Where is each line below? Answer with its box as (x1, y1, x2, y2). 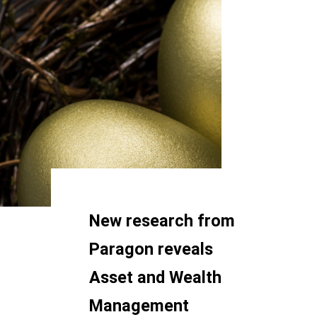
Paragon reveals (89, 239, 213, 259)
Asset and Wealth (89, 267, 221, 287)
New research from (89, 211, 235, 231)
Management (89, 296, 189, 316)
